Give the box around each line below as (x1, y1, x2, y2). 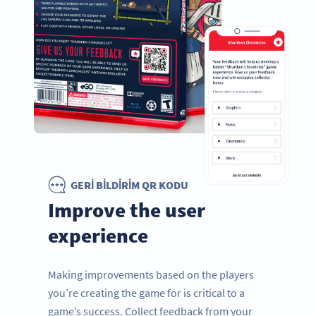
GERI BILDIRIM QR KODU (71, 177, 188, 192)
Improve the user (48, 196, 205, 223)
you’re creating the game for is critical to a (48, 285, 245, 300)
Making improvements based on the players (48, 267, 254, 281)
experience (48, 221, 148, 248)
